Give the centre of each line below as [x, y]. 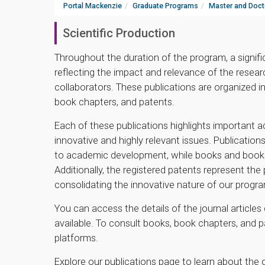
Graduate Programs [165, 6]
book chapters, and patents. [114, 102]
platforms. [76, 238]
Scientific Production [119, 33]
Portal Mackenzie [93, 6]
